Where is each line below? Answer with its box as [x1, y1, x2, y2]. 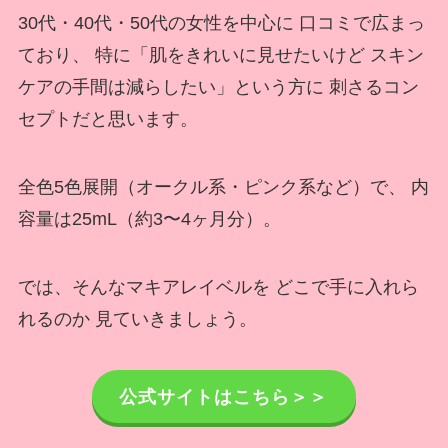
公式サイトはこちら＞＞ [119, 386, 329, 407]
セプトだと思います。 [17, 108, 198, 129]
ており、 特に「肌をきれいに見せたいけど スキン [17, 44, 424, 65]
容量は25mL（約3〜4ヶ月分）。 [17, 208, 281, 229]
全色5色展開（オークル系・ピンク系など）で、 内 [17, 176, 429, 197]
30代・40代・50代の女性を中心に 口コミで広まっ [17, 12, 425, 33]
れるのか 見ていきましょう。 [17, 308, 257, 329]
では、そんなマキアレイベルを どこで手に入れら [17, 276, 419, 297]
